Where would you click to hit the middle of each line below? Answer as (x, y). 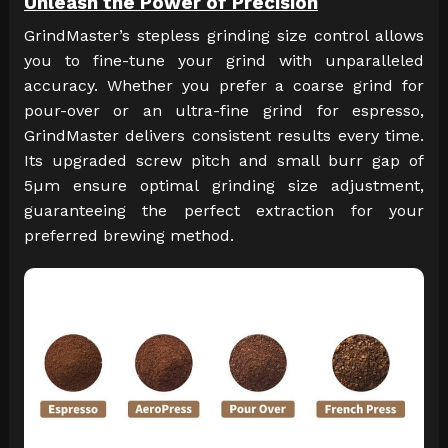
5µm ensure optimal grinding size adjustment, (224, 186)
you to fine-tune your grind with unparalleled (224, 61)
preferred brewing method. (128, 236)
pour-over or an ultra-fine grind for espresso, (224, 111)
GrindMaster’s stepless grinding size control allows (224, 36)
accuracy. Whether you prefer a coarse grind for (224, 86)
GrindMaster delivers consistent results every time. (224, 136)
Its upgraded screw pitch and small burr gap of (224, 161)
